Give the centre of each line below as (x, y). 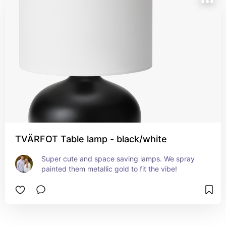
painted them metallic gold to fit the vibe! (109, 169)
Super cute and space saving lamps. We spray (118, 159)
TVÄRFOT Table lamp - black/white (91, 139)
